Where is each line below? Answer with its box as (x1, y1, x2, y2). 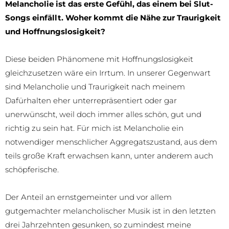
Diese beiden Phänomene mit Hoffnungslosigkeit (5, 54, 193, 64)
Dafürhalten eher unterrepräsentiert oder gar (5, 95, 177, 105)
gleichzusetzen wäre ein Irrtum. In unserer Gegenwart (5, 67, 211, 78)
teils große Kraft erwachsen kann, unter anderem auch (5, 150, 213, 161)
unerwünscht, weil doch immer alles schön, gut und (5, 109, 201, 119)
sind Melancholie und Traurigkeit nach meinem (5, 81, 185, 91)
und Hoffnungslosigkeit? (5, 26, 105, 36)
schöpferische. (5, 164, 59, 174)
